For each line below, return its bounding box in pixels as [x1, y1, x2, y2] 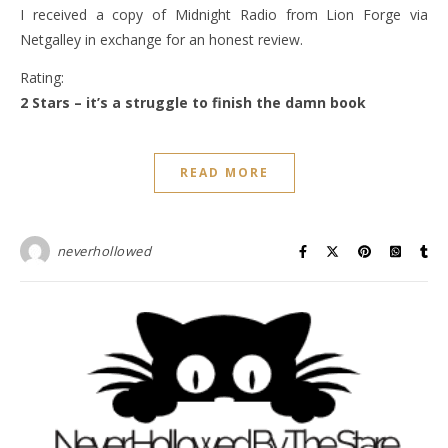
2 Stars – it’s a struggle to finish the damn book [20, 93, 366, 112]
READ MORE [179, 164, 269, 181]
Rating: [20, 68, 64, 87]
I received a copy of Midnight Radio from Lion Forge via [20, 5, 428, 24]
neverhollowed [56, 242, 151, 260]
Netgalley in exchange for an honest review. [20, 30, 303, 49]
